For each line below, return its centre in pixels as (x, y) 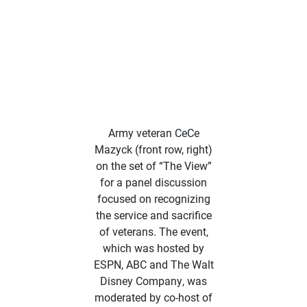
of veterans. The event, (153, 231)
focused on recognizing (153, 198)
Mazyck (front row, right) (153, 149)
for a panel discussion (153, 182)
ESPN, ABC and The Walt (153, 264)
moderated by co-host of (153, 297)
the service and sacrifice (153, 215)
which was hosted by (153, 248)
